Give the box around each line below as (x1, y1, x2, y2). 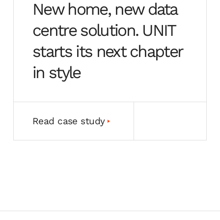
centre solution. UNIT (32, 20, 175, 40)
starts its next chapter (32, 41, 183, 61)
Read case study (32, 115, 105, 127)
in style (32, 62, 81, 82)
